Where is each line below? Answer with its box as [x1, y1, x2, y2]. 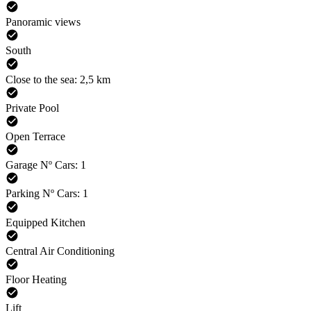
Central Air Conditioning [6, 244, 115, 257]
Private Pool [6, 101, 59, 114]
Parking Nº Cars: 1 [6, 187, 88, 200]
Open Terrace [6, 131, 65, 143]
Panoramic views [6, 16, 81, 28]
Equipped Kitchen [6, 216, 85, 228]
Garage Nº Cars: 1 [6, 159, 86, 171]
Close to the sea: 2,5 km [6, 73, 110, 85]
